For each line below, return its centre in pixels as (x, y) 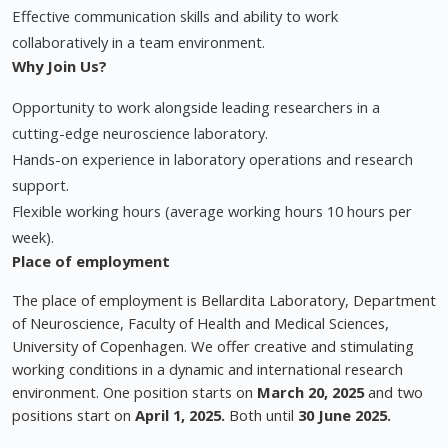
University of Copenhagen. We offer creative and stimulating (213, 346)
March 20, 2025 (310, 392)
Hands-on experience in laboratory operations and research (212, 159)
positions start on (73, 415)
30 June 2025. (344, 415)
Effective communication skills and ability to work (175, 16)
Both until (261, 415)
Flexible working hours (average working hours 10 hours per (212, 211)
